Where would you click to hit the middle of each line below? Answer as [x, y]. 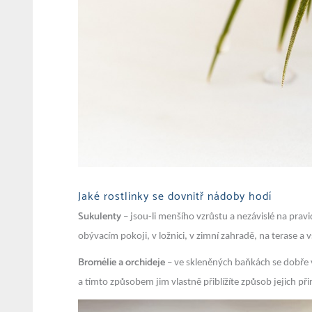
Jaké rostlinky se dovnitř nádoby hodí [175, 196]
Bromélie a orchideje [122, 263]
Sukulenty [100, 216]
